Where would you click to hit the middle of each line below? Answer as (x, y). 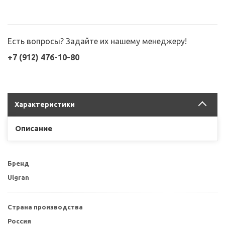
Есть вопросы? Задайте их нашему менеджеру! (97, 41)
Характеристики (45, 104)
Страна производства (45, 207)
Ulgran (18, 177)
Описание (34, 128)
